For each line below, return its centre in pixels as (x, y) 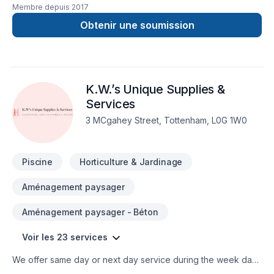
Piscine (37, 162)
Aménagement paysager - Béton (90, 212)
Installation (33, 11)
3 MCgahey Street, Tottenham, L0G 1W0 (166, 120)
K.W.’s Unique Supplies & (155, 89)
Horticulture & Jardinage (131, 162)
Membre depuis (41, 7)
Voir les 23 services (65, 237)
